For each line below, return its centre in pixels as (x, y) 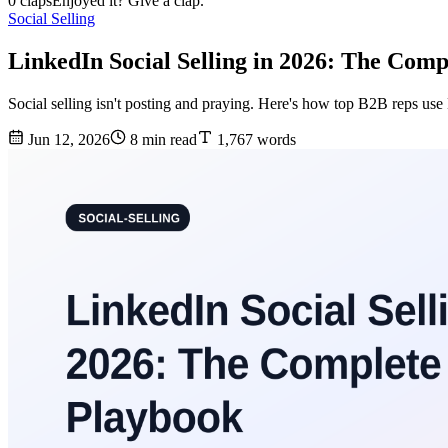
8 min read (161, 140)
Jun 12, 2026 (67, 140)
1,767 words (254, 140)
